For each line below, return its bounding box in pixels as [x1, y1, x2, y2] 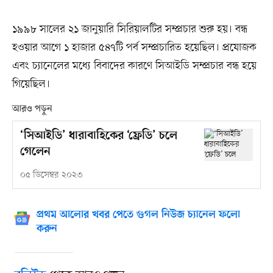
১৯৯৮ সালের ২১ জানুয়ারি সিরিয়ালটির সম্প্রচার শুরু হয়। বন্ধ [12, 21, 247, 37]
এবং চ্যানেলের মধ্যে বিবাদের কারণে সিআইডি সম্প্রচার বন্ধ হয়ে [12, 58, 257, 73]
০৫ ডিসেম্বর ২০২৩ [19, 169, 83, 181]
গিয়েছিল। [12, 76, 50, 91]
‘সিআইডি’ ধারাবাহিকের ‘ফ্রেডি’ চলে [19, 129, 177, 143]
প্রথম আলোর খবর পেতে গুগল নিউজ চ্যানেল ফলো [36, 208, 240, 221]
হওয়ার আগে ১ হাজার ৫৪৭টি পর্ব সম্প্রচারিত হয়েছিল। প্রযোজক [12, 40, 257, 55]
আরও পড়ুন [12, 103, 52, 115]
